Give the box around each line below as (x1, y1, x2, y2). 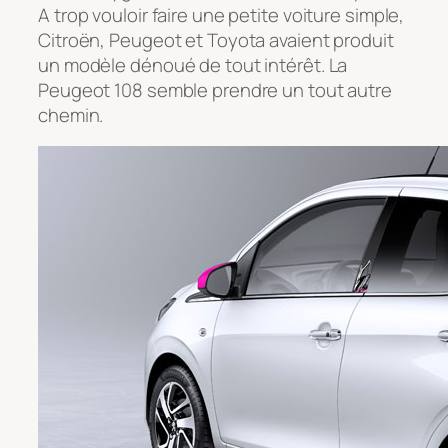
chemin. (38, 101, 104, 128)
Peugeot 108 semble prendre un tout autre (38, 76, 392, 103)
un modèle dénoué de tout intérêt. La (38, 51, 348, 78)
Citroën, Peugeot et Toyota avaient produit (38, 26, 394, 53)
